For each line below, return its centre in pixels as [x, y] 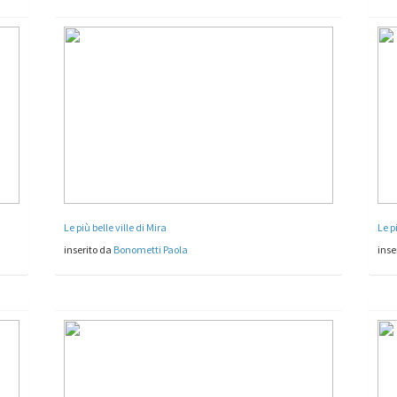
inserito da [89, 249]
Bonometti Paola [151, 249]
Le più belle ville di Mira [116, 227]
